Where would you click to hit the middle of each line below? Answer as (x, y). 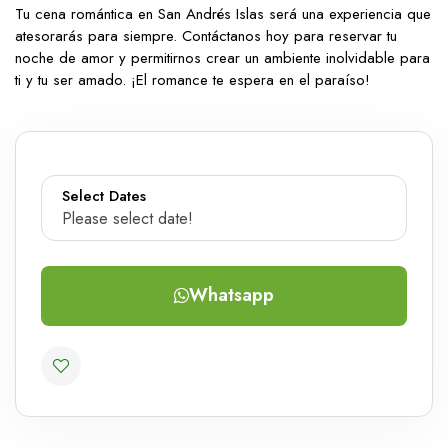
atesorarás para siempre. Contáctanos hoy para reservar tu (206, 36)
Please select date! (127, 218)
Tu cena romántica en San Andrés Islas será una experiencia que (223, 14)
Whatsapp (231, 295)
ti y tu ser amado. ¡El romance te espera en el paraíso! (192, 80)
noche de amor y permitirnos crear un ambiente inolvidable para (222, 58)
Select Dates (104, 195)
